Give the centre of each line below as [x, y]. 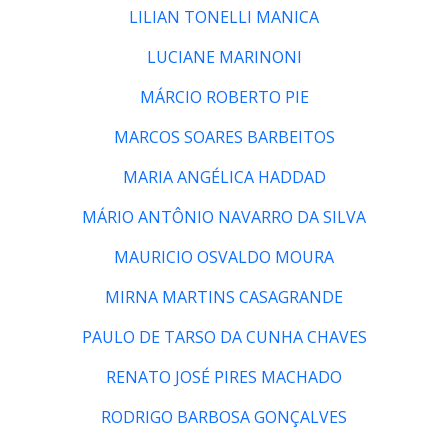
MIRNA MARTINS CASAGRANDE [224, 296]
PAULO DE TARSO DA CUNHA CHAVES [224, 336]
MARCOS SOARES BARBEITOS [224, 136]
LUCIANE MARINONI [224, 56]
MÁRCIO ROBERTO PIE [224, 96]
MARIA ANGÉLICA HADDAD [224, 176]
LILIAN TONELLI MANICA [224, 16]
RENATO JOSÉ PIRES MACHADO [224, 376]
